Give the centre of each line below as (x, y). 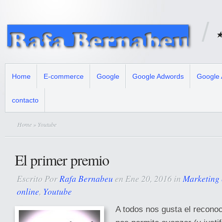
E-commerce (64, 76)
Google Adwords (158, 76)
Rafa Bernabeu (86, 178)
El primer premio (62, 160)
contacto (25, 100)
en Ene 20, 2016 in (148, 178)
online (28, 191)
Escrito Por (38, 178)
